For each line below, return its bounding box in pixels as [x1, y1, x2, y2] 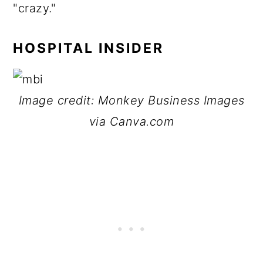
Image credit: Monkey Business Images [18, 93, 245, 107]
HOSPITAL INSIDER [13, 40, 169, 56]
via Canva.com [89, 114, 174, 129]
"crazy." [13, 1, 56, 15]
